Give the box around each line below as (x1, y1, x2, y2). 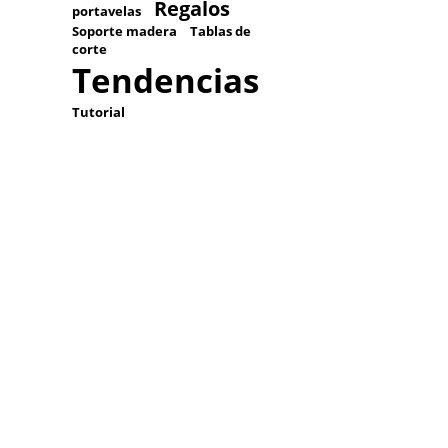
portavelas (72, 2, 141, 20)
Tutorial (72, 103, 125, 121)
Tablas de (190, 22, 251, 40)
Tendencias (72, 58, 259, 103)
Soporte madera (72, 22, 177, 40)
